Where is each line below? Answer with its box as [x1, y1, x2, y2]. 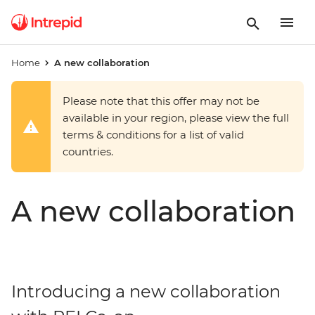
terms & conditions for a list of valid [63, 128, 244, 141]
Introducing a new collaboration [11, 281, 281, 302]
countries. [63, 145, 113, 158]
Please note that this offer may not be [63, 94, 259, 108]
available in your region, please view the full [63, 111, 289, 124]
